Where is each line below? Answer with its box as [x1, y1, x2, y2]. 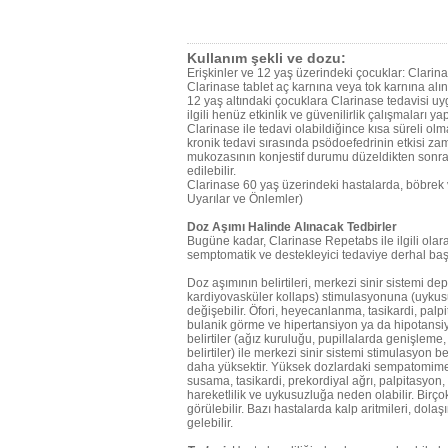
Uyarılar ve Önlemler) [187, 192, 303, 206]
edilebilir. [187, 164, 236, 178]
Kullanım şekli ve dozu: [187, 50, 346, 66]
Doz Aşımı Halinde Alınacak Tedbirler [187, 220, 397, 234]
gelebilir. [187, 416, 233, 430]
